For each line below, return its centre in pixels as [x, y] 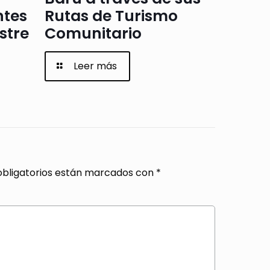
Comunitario [93, 33]
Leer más [96, 66]
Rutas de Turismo [111, 16]
